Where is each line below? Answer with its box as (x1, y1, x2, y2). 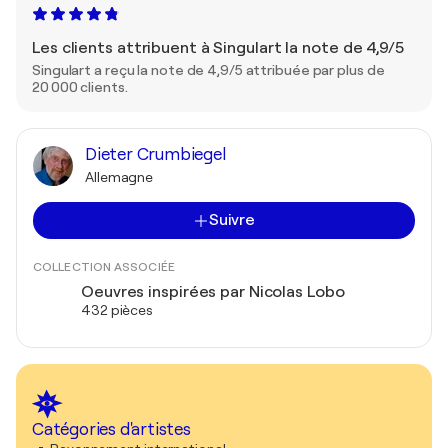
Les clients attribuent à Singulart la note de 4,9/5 (32, 39, 404, 57)
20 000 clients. (32, 79, 128, 95)
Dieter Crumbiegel (85, 145, 226, 164)
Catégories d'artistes (32, 420, 191, 439)
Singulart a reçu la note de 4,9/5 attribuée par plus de (32, 62, 385, 78)
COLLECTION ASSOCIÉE (33, 260, 175, 274)
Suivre (208, 211, 256, 229)
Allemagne (85, 169, 154, 185)
